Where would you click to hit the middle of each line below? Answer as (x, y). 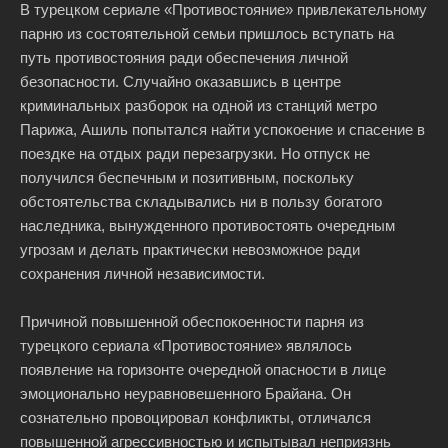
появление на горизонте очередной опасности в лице (203, 369)
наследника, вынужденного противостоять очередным (207, 225)
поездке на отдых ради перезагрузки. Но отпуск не (195, 153)
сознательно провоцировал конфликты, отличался (195, 417)
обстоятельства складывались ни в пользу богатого (201, 201)
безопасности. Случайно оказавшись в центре (180, 81)
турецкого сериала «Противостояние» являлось (186, 345)
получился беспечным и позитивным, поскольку (187, 177)
